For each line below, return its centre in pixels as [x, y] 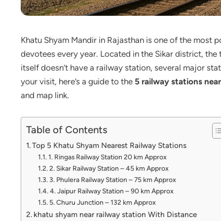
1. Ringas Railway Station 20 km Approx [107, 157]
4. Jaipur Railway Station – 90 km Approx [111, 191]
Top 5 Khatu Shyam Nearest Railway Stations [110, 145]
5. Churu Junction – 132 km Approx [102, 202]
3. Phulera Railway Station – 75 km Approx [112, 180]
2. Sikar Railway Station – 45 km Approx [109, 168]
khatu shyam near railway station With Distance [115, 214]
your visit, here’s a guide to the [77, 81]
